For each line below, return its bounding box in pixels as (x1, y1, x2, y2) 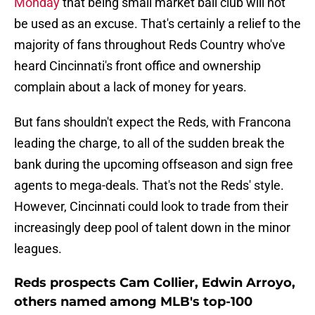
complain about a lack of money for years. (14, 79, 247, 95)
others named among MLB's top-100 (14, 294, 252, 310)
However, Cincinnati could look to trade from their (14, 199, 288, 214)
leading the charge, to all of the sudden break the (14, 136, 285, 151)
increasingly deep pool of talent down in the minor (14, 220, 290, 236)
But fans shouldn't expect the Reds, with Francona (14, 115, 291, 130)
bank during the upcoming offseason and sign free (14, 157, 293, 172)
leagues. (14, 241, 62, 257)
